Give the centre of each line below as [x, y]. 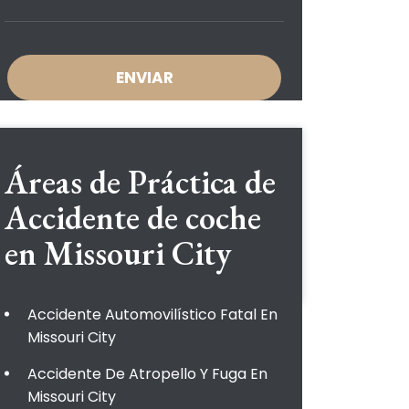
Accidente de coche [133, 218]
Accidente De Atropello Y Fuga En [147, 374]
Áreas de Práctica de [140, 182]
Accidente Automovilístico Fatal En [152, 315]
